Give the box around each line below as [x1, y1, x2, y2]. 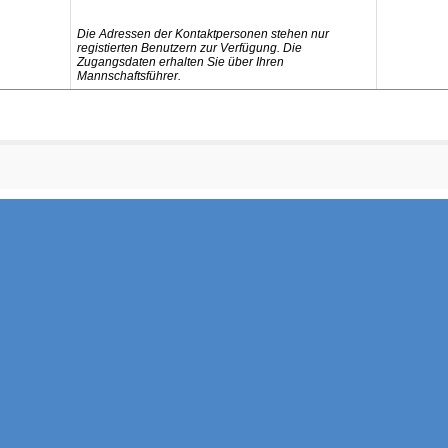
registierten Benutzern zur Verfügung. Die [76, 41, 302, 55]
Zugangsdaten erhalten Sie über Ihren [76, 55, 284, 69]
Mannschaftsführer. [76, 69, 181, 83]
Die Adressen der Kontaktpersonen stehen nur [76, 27, 329, 41]
